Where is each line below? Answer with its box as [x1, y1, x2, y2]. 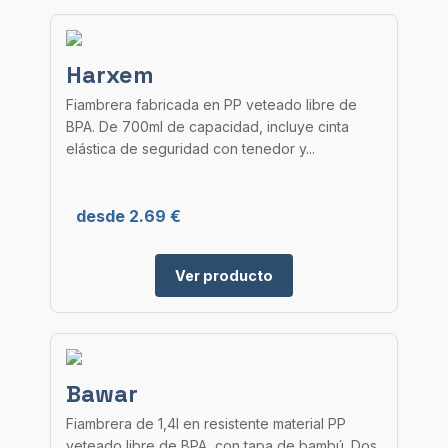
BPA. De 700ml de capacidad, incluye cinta [66, 118, 349, 135]
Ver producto [175, 267, 273, 284]
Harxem [66, 59, 154, 90]
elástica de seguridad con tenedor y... [66, 140, 315, 157]
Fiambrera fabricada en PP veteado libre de [66, 96, 357, 113]
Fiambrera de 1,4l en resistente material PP [66, 415, 346, 432]
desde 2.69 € [76, 206, 181, 226]
